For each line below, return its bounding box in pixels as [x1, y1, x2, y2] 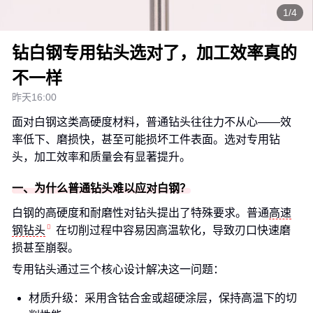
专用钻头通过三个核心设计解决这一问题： [12, 263, 224, 275]
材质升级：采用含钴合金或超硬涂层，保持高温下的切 [29, 292, 297, 304]
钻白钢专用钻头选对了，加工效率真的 [12, 43, 297, 62]
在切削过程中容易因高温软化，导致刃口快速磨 [56, 224, 291, 236]
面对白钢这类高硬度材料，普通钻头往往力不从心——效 [12, 116, 291, 128]
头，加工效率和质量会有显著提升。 [12, 151, 191, 163]
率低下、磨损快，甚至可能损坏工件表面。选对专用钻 [12, 133, 280, 145]
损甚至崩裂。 [12, 242, 79, 254]
